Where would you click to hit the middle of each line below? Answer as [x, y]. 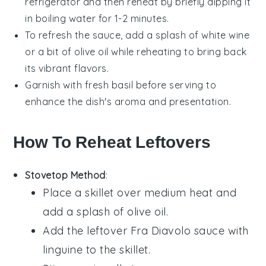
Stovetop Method [65, 175]
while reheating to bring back [178, 51]
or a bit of [50, 51]
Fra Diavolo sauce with [189, 230]
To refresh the [59, 35]
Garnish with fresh [68, 85]
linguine [63, 249]
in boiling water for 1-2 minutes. [97, 18]
